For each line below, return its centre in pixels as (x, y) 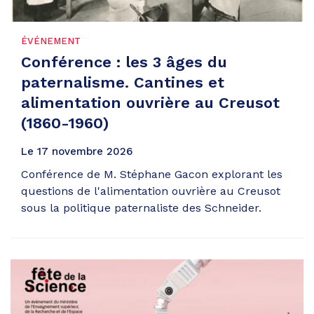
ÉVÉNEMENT (51, 41)
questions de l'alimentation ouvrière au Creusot (151, 191)
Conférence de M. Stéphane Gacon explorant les (152, 174)
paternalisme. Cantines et (123, 82)
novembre (77, 151)
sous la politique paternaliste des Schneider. (141, 207)
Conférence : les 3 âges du (124, 62)
